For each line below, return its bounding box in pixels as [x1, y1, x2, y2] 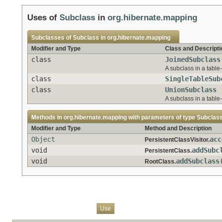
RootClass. [145, 158, 176, 165]
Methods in [31, 113, 63, 121]
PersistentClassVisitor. [145, 136, 210, 143]
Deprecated [138, 204, 170, 212]
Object [31, 135, 55, 143]
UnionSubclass [165, 85, 217, 94]
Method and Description [145, 124, 212, 132]
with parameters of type [127, 113, 197, 121]
